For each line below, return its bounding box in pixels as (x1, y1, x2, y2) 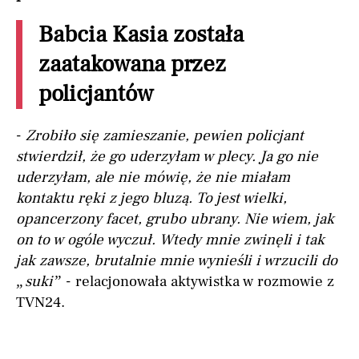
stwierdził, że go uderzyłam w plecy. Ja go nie (16, 147, 318, 167)
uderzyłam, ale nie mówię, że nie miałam (16, 167, 290, 188)
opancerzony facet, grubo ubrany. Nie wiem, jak (16, 209, 334, 229)
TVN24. (16, 292, 65, 313)
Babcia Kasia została (38, 20, 244, 50)
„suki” (16, 272, 62, 292)
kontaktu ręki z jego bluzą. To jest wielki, (16, 188, 287, 208)
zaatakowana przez (38, 50, 226, 80)
